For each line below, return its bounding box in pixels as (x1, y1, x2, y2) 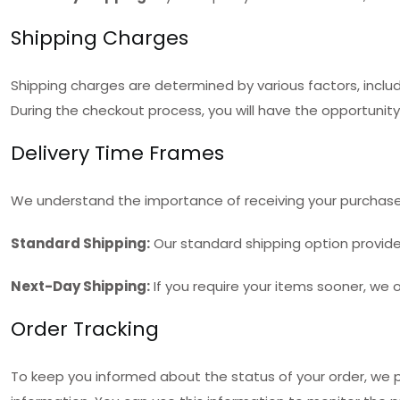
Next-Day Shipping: (11, 277, 150, 296)
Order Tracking (11, 315, 159, 343)
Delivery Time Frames (11, 139, 224, 167)
